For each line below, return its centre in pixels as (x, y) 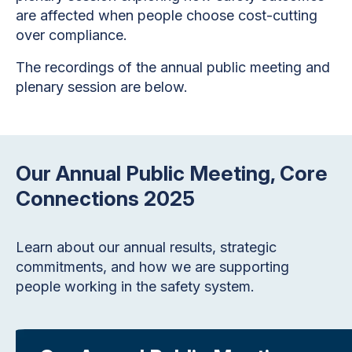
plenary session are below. (102, 86)
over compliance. (71, 35)
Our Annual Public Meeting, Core (172, 173)
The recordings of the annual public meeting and (173, 67)
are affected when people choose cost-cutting (167, 15)
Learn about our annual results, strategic (146, 247)
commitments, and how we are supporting (152, 266)
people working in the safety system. (135, 286)
